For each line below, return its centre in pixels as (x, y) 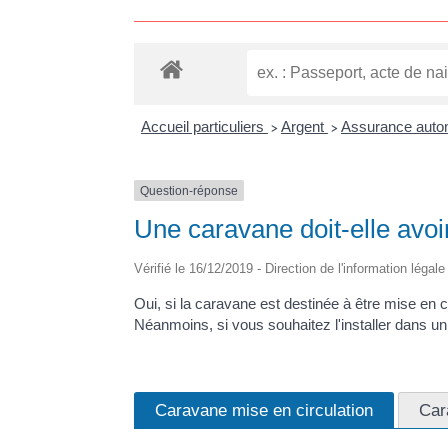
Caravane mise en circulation (264, 409)
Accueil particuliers (204, 126)
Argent (304, 126)
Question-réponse (189, 190)
